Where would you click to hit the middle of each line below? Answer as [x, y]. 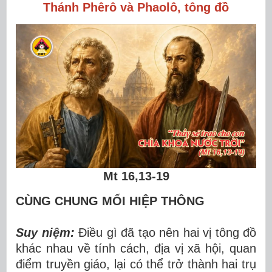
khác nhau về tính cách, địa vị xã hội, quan [136, 248]
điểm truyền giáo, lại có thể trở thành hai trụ [136, 264]
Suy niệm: [45, 233]
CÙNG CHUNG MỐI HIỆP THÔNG [110, 201]
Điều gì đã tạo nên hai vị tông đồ [165, 233]
